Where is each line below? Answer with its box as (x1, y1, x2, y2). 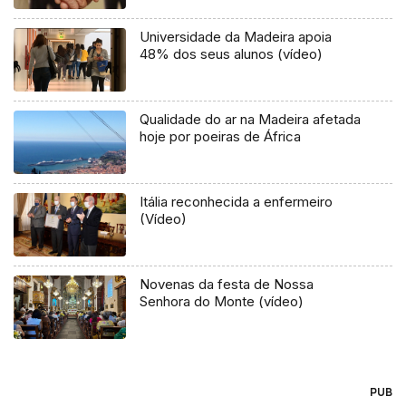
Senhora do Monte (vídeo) (140, 292, 304, 310)
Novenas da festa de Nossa (140, 275, 314, 293)
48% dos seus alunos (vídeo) (140, 44, 324, 63)
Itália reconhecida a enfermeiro (140, 192, 333, 210)
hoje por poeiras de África (140, 127, 302, 145)
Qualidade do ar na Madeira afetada (140, 110, 362, 128)
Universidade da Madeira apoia (140, 27, 333, 45)
